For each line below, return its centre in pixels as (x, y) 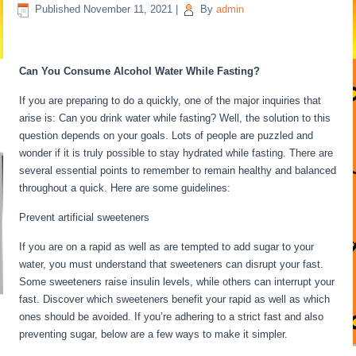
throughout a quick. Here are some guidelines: (127, 188)
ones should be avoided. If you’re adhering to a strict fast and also (172, 317)
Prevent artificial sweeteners (85, 217)
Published (58, 10)
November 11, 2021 (128, 10)
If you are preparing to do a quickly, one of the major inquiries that (170, 101)
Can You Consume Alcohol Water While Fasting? (140, 71)
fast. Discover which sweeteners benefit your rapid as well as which (175, 299)
